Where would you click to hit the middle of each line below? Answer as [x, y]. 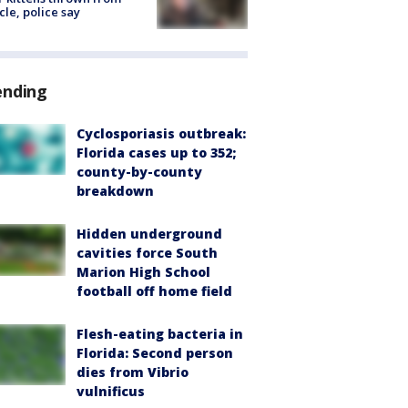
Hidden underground [149, 234]
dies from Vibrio [133, 372]
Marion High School [143, 272]
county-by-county [139, 172]
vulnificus [111, 392]
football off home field [154, 291]
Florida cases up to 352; [156, 153]
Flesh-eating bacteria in [160, 334]
